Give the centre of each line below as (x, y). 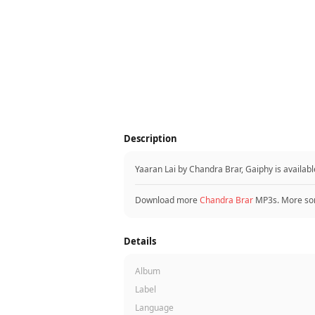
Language (154, 308)
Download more (167, 200)
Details (140, 241)
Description (150, 139)
